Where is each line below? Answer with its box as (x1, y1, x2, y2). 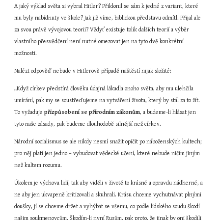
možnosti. (14, 50, 37, 56)
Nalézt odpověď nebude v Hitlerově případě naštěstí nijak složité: (14, 68, 172, 74)
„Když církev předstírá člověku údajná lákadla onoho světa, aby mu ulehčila (14, 85, 194, 92)
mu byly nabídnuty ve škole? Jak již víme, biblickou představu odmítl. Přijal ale (14, 15, 201, 21)
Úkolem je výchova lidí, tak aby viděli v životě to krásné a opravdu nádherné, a (14, 180, 203, 186)
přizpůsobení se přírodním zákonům (44, 109, 140, 115)
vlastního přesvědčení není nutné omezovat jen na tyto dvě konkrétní (14, 38, 184, 45)
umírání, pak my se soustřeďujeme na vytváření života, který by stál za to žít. (14, 97, 200, 104)
